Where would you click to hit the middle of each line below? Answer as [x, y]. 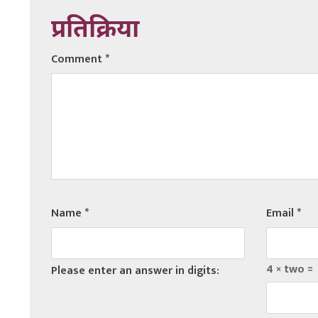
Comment [78, 60]
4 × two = [289, 270]
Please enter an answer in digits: [135, 271]
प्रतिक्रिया [95, 31]
